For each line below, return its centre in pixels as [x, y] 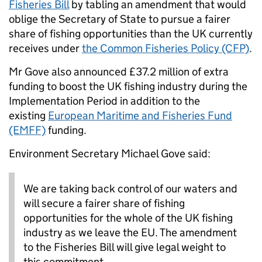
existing [28, 116]
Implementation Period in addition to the [104, 101]
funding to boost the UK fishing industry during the [128, 87]
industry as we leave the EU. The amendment [130, 233]
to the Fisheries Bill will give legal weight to [125, 247]
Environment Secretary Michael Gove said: [110, 154]
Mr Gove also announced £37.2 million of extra [119, 72]
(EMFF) [27, 130]
